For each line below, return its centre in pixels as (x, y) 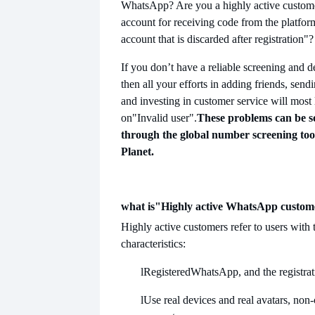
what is (138, 206)
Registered (167, 271)
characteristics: (153, 243)
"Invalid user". (165, 117)
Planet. (137, 151)
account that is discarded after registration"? (217, 39)
